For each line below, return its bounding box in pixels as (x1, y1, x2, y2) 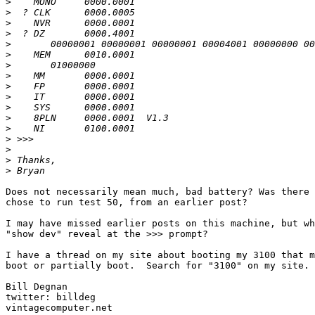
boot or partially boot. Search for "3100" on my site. (6, 260, 309, 271)
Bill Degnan (6, 281, 67, 292)
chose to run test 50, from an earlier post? (6, 197, 247, 208)
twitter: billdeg (6, 292, 96, 303)
